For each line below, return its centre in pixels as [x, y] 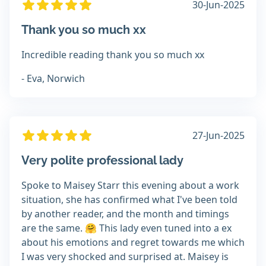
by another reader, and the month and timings [125, 214]
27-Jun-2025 [218, 136]
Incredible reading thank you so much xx [113, 55]
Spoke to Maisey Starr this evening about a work [130, 186]
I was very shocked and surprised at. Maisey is [125, 257]
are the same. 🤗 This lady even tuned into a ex [126, 228]
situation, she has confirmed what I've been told [129, 200]
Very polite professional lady [102, 161]
